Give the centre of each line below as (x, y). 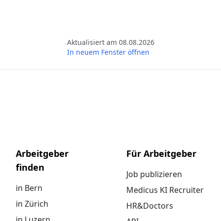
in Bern (29, 188)
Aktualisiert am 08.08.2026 (110, 42)
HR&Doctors (150, 206)
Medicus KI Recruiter (165, 190)
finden (30, 167)
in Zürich (32, 204)
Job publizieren (154, 174)
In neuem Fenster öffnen (108, 52)
